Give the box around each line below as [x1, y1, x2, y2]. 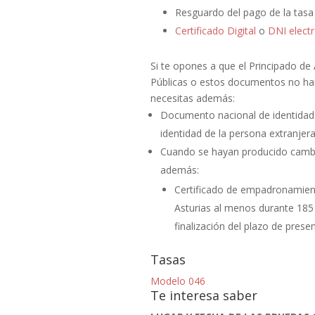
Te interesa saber [150, 287, 257, 304]
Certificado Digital [174, 24, 256, 38]
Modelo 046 [150, 274, 205, 288]
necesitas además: [150, 91, 235, 105]
